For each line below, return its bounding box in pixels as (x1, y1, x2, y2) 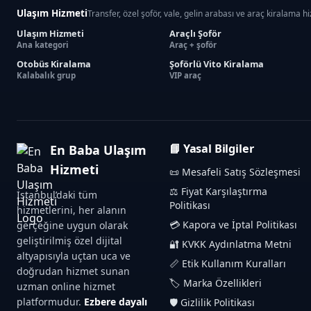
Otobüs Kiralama (17, 58, 91, 71)
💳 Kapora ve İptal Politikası (169, 218, 297, 232)
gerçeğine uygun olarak (17, 219, 128, 233)
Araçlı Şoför (169, 27, 222, 40)
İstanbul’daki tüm (17, 188, 97, 202)
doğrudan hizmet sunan (17, 264, 130, 278)
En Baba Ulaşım (50, 142, 146, 159)
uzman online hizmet (17, 280, 115, 294)
